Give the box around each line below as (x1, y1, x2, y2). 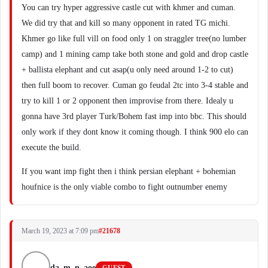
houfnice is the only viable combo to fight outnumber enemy (22, 182, 227, 191)
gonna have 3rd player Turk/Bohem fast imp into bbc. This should (22, 112, 246, 121)
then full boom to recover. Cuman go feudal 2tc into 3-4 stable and (22, 81, 248, 90)
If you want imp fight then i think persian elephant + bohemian (22, 167, 236, 176)
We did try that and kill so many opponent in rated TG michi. (22, 19, 230, 28)
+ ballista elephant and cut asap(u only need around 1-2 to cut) (22, 65, 233, 74)
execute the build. (22, 143, 81, 152)
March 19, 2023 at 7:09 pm (22, 227, 99, 235)
